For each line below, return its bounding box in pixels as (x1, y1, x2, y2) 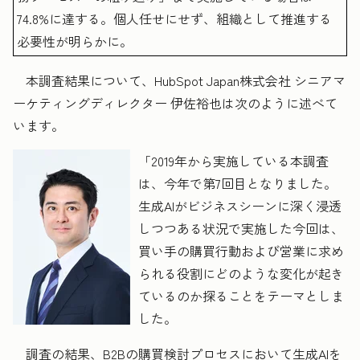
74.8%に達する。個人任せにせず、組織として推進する (17, 9, 333, 28)
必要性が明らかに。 (17, 31, 133, 51)
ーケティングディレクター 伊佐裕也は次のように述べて (13, 93, 337, 112)
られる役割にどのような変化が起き (138, 264, 344, 283)
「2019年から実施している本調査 (138, 151, 329, 170)
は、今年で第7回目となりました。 (138, 174, 337, 193)
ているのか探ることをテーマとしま (138, 286, 344, 305)
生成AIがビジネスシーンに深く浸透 (138, 196, 342, 215)
